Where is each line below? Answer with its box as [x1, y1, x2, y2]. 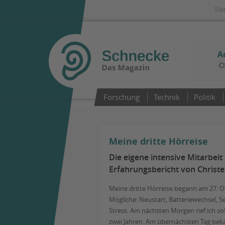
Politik [194, 92, 215, 102]
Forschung [103, 92, 140, 102]
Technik [154, 92, 180, 102]
